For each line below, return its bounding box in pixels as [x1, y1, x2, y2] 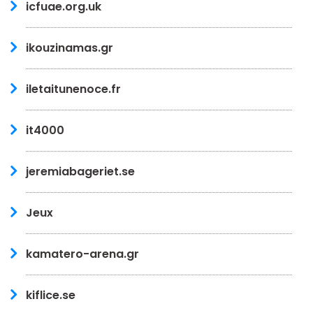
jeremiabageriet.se [26, 163, 135, 180]
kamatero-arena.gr [26, 245, 139, 262]
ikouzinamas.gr [26, 39, 113, 56]
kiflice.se [26, 286, 75, 303]
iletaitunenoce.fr [26, 80, 121, 97]
